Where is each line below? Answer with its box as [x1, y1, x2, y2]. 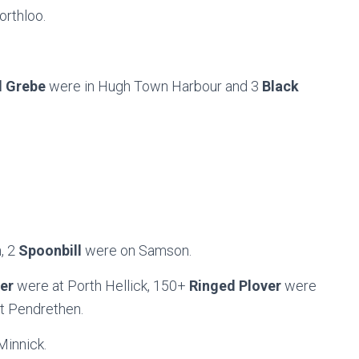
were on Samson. [85, 242, 192, 259]
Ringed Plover [189, 277, 284, 294]
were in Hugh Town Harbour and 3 [49, 78, 262, 95]
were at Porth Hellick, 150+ [17, 277, 189, 294]
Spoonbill [18, 242, 85, 259]
